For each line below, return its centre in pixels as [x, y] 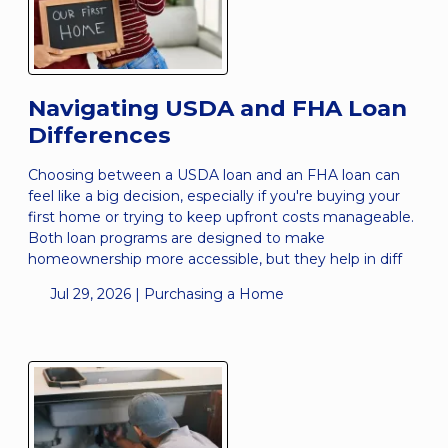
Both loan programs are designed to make [176, 238]
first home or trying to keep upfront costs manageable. [221, 217]
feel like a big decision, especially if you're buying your [214, 196]
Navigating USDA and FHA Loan [217, 107]
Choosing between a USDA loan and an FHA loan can [214, 175]
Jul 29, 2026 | [94, 294]
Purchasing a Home [213, 294]
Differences [99, 134]
